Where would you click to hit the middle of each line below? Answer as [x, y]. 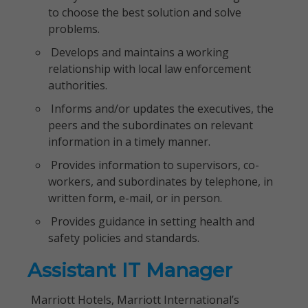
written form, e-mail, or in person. [135, 198]
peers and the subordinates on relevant [151, 125]
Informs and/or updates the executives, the [161, 109]
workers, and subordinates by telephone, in [161, 181]
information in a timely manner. [129, 142]
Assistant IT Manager [130, 270]
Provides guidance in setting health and [151, 221]
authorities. [78, 85]
